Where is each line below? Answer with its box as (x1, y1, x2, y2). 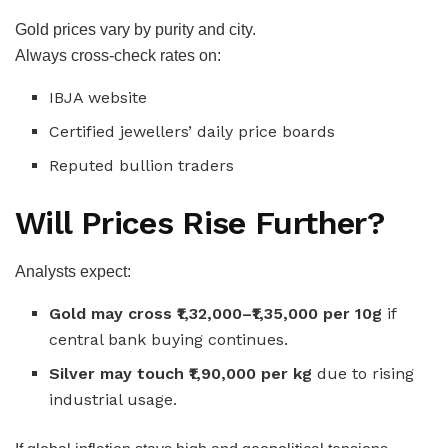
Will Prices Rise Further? (15, 203, 384, 242)
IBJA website (49, 87, 148, 107)
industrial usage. (49, 389, 178, 409)
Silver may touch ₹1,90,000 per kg (49, 363, 313, 383)
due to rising (312, 363, 415, 383)
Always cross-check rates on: (15, 46, 221, 64)
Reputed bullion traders (49, 155, 235, 175)
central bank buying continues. (49, 329, 289, 349)
